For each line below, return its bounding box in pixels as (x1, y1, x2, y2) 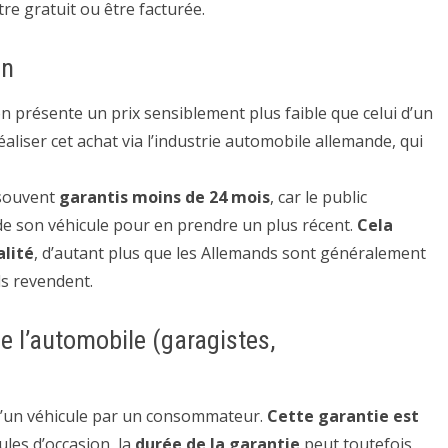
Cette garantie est (267, 405, 419, 427)
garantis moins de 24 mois (59, 186, 270, 208)
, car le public (270, 186, 367, 208)
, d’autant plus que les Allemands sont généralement (34, 242, 426, 264)
